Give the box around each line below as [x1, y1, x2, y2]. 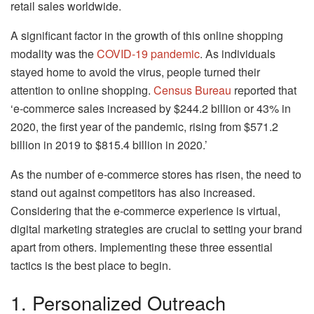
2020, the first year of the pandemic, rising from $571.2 [11, 118, 278, 135]
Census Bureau [153, 81, 231, 98]
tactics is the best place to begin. [11, 257, 171, 273]
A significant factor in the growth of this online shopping [11, 27, 283, 43]
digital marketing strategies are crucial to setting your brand [11, 220, 302, 237]
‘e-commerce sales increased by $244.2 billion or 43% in [11, 100, 291, 116]
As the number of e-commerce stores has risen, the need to [11, 165, 301, 182]
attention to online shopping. [11, 81, 153, 98]
